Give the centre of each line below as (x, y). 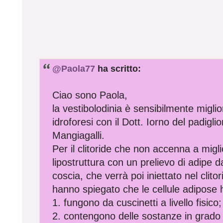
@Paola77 (74, 68)
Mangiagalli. (79, 135)
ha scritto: (118, 68)
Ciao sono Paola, (90, 95)
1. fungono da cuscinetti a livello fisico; (137, 202)
